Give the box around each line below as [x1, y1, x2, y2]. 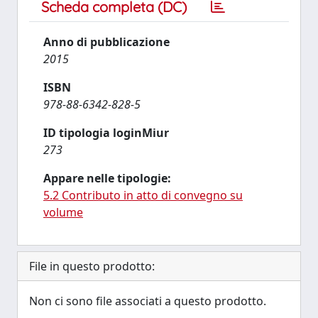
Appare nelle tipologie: [43, 170, 171, 186]
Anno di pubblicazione [43, 34, 170, 50]
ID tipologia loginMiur [43, 125, 169, 141]
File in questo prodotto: [29, 258, 155, 274]
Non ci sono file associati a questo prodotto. [29, 293, 266, 309]
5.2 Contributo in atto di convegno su [43, 187, 243, 203]
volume [43, 204, 83, 220]
